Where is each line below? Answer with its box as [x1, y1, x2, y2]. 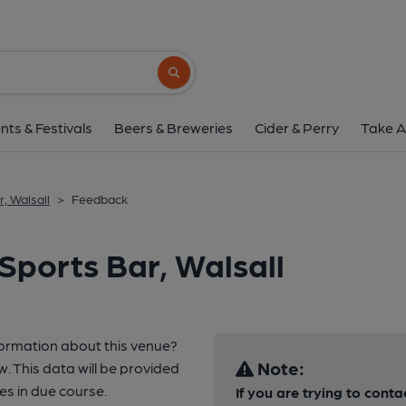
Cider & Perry [255, 119, 339, 136]
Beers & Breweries [114, 119, 233, 136]
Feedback [72, 191, 128, 206]
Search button [167, 73, 235, 87]
